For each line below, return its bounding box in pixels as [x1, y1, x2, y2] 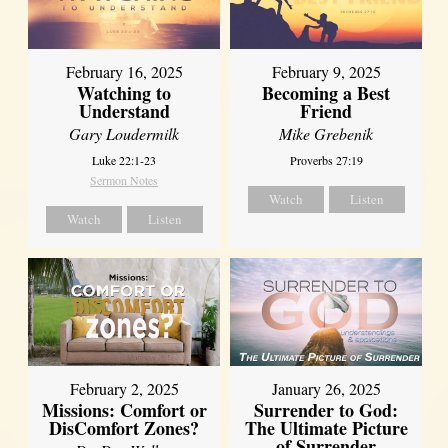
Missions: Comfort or [41, 396, 207, 423]
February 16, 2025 [65, 61, 183, 83]
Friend [300, 98, 353, 125]
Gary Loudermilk [69, 123, 180, 145]
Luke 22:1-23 [92, 152, 157, 169]
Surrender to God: [254, 397, 399, 424]
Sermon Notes [90, 172, 159, 189]
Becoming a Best [262, 80, 391, 107]
